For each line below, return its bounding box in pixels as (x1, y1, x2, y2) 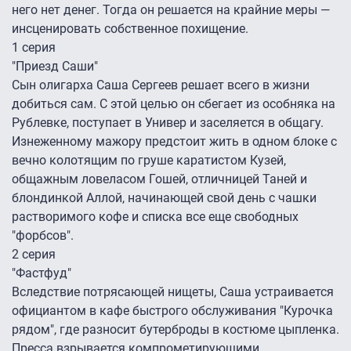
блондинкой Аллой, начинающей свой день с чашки (12, 190, 317, 206)
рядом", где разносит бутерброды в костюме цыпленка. (12, 322, 339, 338)
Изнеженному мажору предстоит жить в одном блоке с (12, 134, 337, 150)
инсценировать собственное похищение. (12, 21, 248, 37)
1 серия (12, 40, 56, 56)
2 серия (12, 247, 56, 262)
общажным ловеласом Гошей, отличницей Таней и (12, 172, 307, 187)
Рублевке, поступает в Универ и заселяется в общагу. (12, 115, 324, 131)
